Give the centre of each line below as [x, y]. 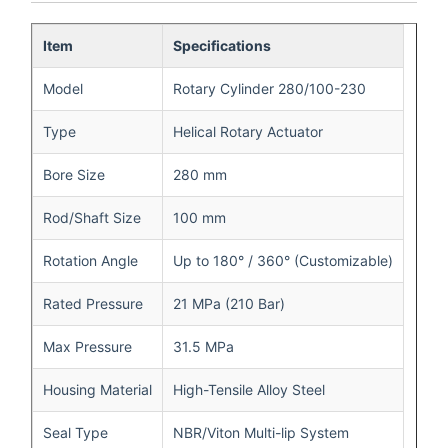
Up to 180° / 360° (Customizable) [283, 260]
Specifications [222, 45]
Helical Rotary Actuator [248, 131]
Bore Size [74, 174]
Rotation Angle [90, 260]
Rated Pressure [93, 303]
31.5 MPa [203, 346]
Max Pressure [87, 346]
